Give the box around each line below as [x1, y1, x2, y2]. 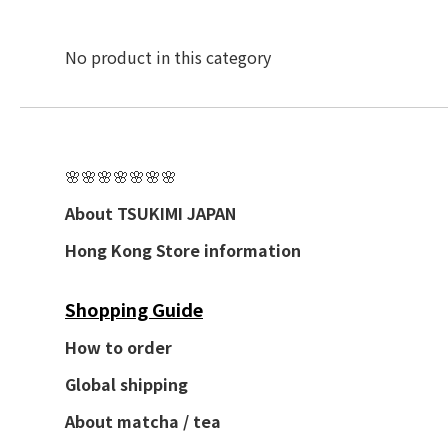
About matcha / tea [65, 408, 221, 433]
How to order [65, 334, 172, 359]
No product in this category [65, 44, 271, 69]
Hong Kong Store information [65, 237, 301, 262]
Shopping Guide [65, 295, 203, 322]
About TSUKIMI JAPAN [65, 200, 236, 225]
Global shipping [65, 371, 188, 396]
